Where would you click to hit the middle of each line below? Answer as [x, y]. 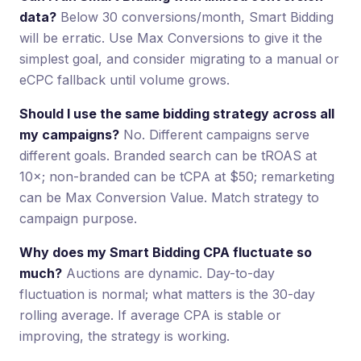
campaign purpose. [78, 218]
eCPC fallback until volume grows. [124, 79]
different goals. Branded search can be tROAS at [168, 155]
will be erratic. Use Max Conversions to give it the [171, 37]
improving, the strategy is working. [124, 336]
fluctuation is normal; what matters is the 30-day [167, 294]
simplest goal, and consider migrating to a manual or [179, 58]
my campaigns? [69, 134]
